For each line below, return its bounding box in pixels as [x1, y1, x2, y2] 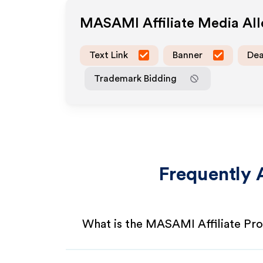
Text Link [89, 50, 128, 60]
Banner [173, 50, 203, 60]
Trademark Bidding [94, 73, 177, 83]
